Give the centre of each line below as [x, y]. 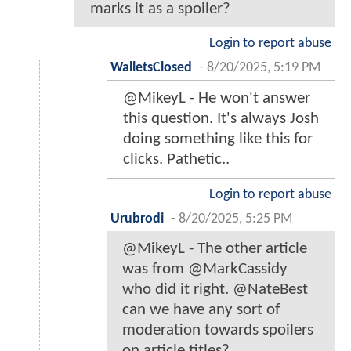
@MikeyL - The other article [215, 249]
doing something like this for [218, 139]
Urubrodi [137, 219]
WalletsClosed [151, 68]
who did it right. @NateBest [215, 290]
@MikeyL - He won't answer [217, 99]
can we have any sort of [201, 310]
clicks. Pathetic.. [176, 160]
